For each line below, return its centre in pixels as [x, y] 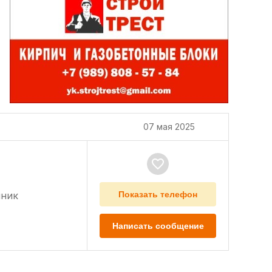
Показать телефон [158, 194]
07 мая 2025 [169, 126]
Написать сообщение [158, 226]
